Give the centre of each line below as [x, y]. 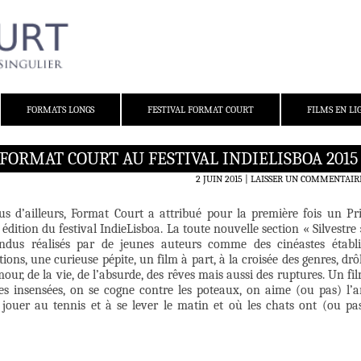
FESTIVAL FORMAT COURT [201, 110]
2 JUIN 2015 [219, 179]
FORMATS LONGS [60, 110]
